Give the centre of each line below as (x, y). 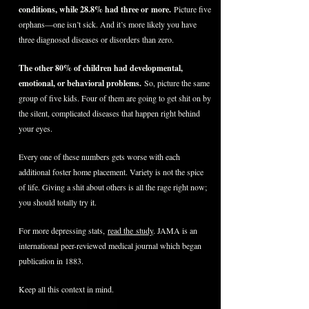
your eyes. (36, 128)
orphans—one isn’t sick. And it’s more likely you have (108, 24)
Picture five (192, 9)
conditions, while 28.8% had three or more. (96, 9)
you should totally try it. (58, 202)
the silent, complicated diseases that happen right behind (109, 113)
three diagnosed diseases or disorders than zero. (96, 39)
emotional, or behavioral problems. (80, 83)
